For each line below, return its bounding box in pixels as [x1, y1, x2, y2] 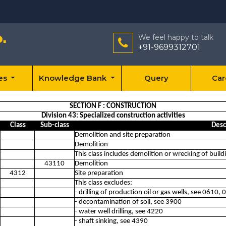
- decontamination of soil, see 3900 [75, 198, 182, 206]
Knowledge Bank [39, 73, 109, 83]
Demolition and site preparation [75, 131, 171, 139]
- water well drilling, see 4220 [75, 208, 163, 215]
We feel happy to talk [138, 33, 213, 42]
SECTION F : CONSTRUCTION [70, 102, 156, 110]
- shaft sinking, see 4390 [75, 217, 148, 225]
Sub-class [40, 122, 69, 129]
